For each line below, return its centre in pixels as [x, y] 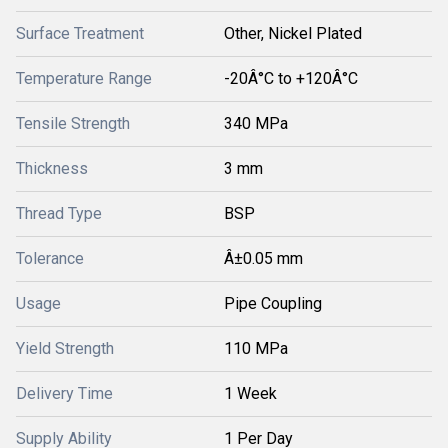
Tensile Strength [73, 123]
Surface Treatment [80, 33]
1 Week [250, 393]
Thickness [52, 168]
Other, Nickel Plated [293, 33]
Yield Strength [65, 348]
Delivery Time [64, 393]
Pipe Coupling [273, 303]
